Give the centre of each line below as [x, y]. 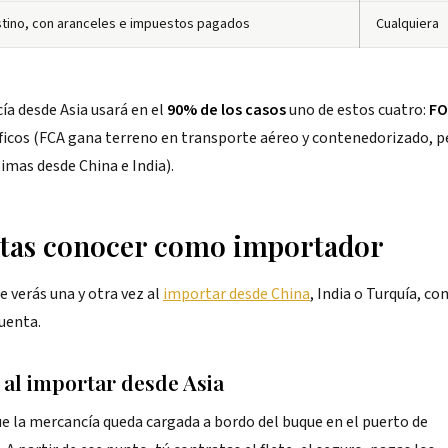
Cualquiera [407, 24]
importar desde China [236, 294]
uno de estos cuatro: [357, 110]
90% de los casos [226, 110]
